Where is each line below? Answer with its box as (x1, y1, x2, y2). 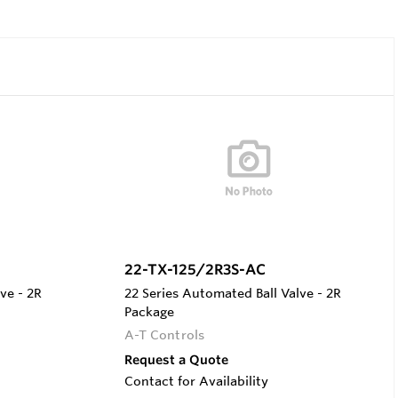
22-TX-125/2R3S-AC (123, 259, 266, 278)
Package (123, 303, 174, 320)
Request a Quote (123, 351, 228, 368)
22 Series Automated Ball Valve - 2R (123, 284, 341, 301)
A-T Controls (123, 326, 205, 343)
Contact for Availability (123, 372, 268, 389)
